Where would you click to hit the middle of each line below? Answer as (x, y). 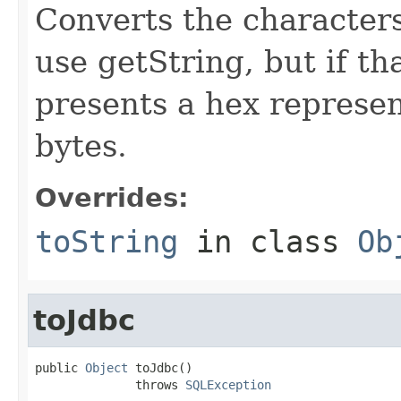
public (60, 367)
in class (268, 241)
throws (110, 384)
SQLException (228, 384)
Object (107, 367)
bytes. (81, 145)
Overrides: (112, 197)
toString (107, 241)
